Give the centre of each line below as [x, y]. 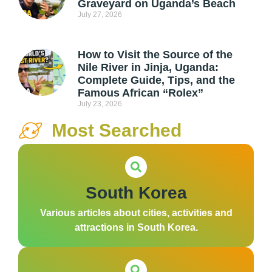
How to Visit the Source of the [155, 55]
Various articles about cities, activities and [136, 213]
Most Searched [117, 131]
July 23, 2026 [100, 104]
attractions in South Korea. [136, 228]
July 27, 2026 [100, 15]
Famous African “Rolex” [140, 93]
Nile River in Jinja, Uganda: [148, 68]
